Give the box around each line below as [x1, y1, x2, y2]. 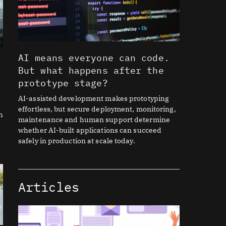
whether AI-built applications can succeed [18, 126, 162, 135]
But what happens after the [18, 65, 164, 77]
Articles [18, 179, 79, 196]
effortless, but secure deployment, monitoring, [18, 104, 176, 114]
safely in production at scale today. [18, 136, 135, 146]
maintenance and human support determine [18, 115, 170, 125]
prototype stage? [18, 77, 108, 89]
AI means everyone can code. [18, 52, 169, 64]
